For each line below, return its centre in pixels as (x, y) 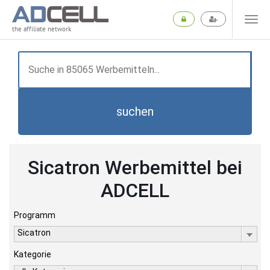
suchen (135, 111)
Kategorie (33, 254)
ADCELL (135, 190)
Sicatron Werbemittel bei (135, 168)
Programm (35, 215)
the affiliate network (42, 29)
